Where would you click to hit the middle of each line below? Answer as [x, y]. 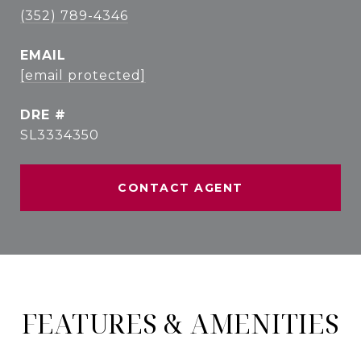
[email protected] [83, 75]
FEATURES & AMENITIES [180, 324]
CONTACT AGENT [180, 188]
